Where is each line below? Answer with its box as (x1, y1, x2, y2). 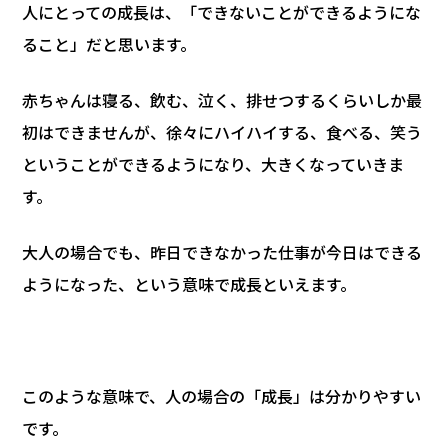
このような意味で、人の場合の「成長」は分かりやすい (22, 383, 421, 408)
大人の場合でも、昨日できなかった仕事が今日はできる (22, 239, 422, 264)
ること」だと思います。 (22, 31, 196, 56)
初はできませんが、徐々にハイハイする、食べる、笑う (22, 119, 422, 144)
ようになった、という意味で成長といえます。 (22, 271, 356, 296)
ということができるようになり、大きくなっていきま (22, 151, 404, 176)
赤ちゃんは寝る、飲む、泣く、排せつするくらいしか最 (22, 87, 422, 112)
